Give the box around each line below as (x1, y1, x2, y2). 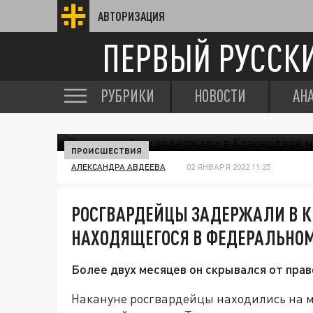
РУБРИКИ (101, 86, 154, 105)
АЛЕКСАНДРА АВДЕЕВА (71, 161, 166, 172)
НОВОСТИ (194, 86, 246, 105)
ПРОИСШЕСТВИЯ (71, 145, 142, 155)
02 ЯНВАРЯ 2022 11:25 (187, 161, 270, 172)
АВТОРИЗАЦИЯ (98, 9, 165, 23)
